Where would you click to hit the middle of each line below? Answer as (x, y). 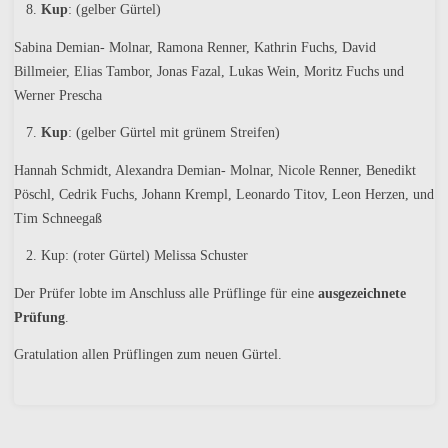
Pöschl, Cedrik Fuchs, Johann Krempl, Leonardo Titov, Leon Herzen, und (223, 194)
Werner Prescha (57, 95)
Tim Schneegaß (57, 218)
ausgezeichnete (361, 293)
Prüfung (39, 317)
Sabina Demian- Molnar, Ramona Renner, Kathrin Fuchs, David (194, 47)
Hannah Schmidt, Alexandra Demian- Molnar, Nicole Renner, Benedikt (214, 170)
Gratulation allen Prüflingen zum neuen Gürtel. (147, 354)
